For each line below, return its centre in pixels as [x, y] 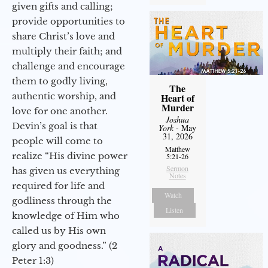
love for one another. [60, 111]
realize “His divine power [70, 156]
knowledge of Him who [66, 216]
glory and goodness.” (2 [65, 246]
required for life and [58, 186]
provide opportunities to [68, 22]
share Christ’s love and [63, 36]
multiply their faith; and [67, 51]
